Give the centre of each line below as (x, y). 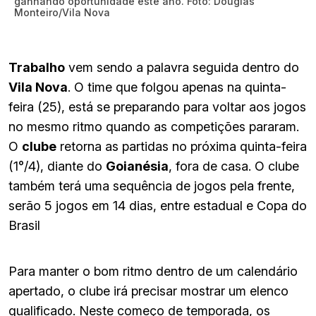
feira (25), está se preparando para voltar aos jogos (157, 107)
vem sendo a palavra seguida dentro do (182, 68)
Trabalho (37, 68)
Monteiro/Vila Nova (62, 13)
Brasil (24, 226)
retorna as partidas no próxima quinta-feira (182, 147)
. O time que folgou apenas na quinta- (177, 87)
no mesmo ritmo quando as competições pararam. (154, 127)
